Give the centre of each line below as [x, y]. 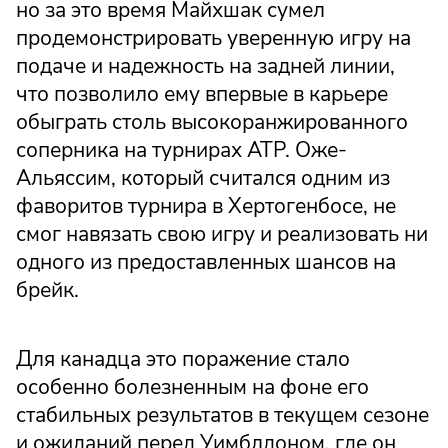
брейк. [47, 289]
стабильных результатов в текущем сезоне [222, 415]
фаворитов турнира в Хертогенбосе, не [206, 205]
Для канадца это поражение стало [183, 359]
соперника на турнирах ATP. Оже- [181, 149]
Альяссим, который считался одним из [203, 177]
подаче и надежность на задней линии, [205, 65]
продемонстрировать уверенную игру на [213, 37]
